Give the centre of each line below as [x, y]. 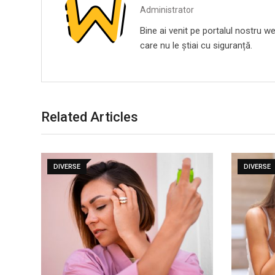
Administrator [167, 10]
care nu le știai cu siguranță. [196, 45]
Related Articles [90, 117]
